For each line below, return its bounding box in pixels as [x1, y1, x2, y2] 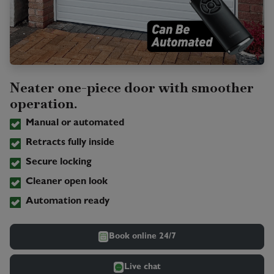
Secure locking [25, 158, 92, 168]
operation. [10, 95, 77, 113]
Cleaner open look [25, 177, 108, 188]
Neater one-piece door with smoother [10, 79, 254, 97]
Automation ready [25, 197, 109, 207]
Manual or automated [25, 119, 124, 129]
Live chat [124, 262, 161, 272]
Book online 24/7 [109, 232, 176, 241]
